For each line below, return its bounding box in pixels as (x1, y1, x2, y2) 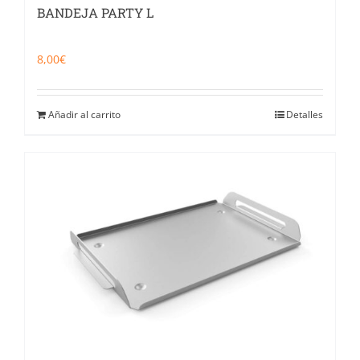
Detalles (286, 107, 323, 121)
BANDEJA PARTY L (37, 3, 153, 21)
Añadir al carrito (48, 107, 121, 121)
